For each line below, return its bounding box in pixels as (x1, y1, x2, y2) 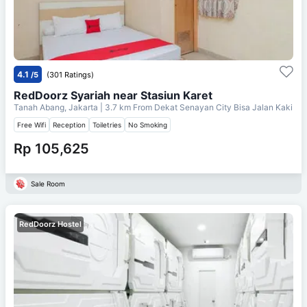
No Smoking (128, 120, 167, 129)
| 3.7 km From (100, 101, 152, 112)
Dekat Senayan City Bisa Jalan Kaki (154, 101, 293, 112)
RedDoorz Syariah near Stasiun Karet (14, 88, 212, 102)
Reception (53, 120, 86, 129)
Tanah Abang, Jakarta (14, 101, 100, 112)
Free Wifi (17, 120, 46, 129)
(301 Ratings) (47, 69, 94, 79)
